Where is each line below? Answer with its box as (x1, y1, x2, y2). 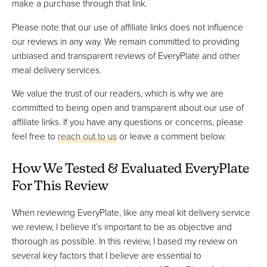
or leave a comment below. (117, 129, 226, 143)
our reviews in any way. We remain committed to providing (12, 34, 240, 48)
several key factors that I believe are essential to (12, 248, 201, 262)
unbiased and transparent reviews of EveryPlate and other (12, 48, 240, 62)
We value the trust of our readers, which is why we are (12, 86, 223, 100)
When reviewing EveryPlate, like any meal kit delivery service (12, 205, 250, 219)
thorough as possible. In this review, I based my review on (12, 234, 237, 247)
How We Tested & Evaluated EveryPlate (12, 163, 249, 177)
